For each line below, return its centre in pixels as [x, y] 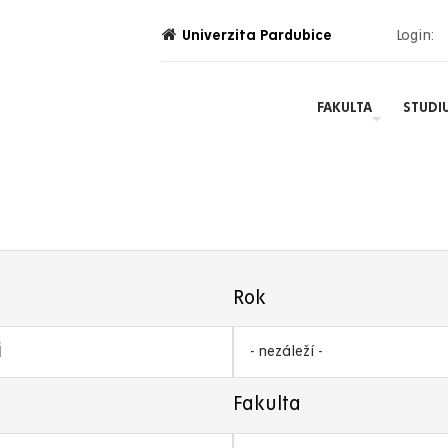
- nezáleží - [286, 351]
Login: [415, 34]
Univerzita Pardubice [257, 34]
